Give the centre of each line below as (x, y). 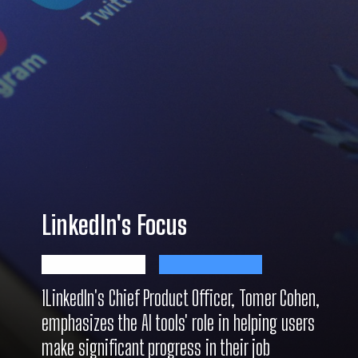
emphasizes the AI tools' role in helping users (179, 322)
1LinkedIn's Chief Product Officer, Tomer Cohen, (181, 298)
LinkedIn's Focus (117, 225)
